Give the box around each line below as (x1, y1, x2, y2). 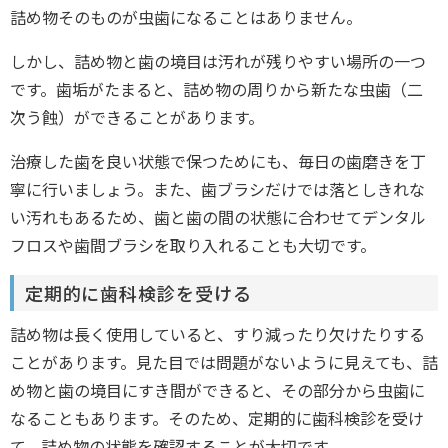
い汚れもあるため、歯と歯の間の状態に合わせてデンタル (10, 205, 426, 230)
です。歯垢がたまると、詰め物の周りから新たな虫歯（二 (10, 77, 423, 102)
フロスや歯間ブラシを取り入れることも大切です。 (10, 233, 376, 258)
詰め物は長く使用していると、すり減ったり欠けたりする (10, 322, 425, 347)
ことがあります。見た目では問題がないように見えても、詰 (10, 350, 438, 375)
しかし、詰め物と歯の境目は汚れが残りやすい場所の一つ (10, 49, 426, 74)
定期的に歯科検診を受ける (24, 279, 252, 306)
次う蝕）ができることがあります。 (10, 105, 264, 130)
